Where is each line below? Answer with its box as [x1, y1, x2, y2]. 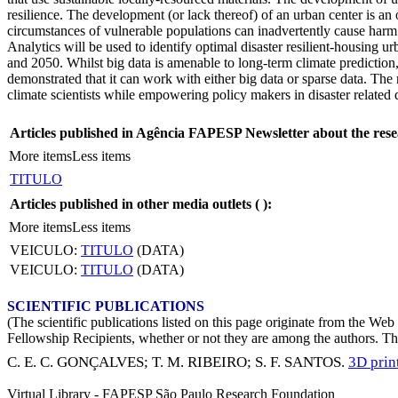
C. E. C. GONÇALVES [7, 354, 144, 371]
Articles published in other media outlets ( [10, 195, 263, 211]
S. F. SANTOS [255, 354, 341, 371]
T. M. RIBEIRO [152, 354, 247, 371]
